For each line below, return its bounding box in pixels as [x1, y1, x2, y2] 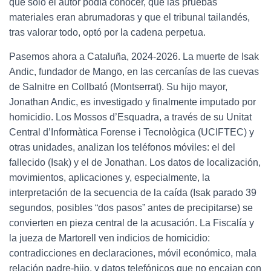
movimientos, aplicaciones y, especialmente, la [9, 172, 210, 183]
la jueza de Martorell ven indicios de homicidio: [9, 233, 210, 243]
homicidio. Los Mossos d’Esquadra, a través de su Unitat [9, 112, 252, 122]
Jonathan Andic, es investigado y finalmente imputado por [9, 97, 256, 107]
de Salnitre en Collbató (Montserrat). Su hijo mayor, [9, 82, 227, 92]
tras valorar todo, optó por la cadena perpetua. [9, 27, 206, 38]
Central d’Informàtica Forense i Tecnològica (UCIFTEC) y [9, 127, 254, 137]
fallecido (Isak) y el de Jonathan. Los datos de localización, [9, 157, 261, 168]
